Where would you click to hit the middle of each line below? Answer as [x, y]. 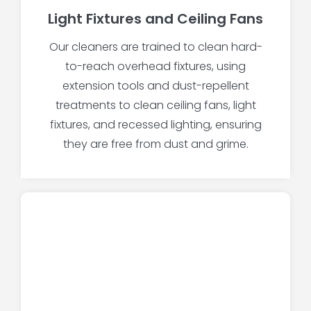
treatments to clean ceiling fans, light [155, 106]
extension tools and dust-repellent [155, 86]
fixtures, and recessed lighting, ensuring [155, 125]
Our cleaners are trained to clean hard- [155, 47]
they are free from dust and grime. [155, 144]
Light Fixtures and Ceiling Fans [155, 19]
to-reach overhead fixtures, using [155, 67]
